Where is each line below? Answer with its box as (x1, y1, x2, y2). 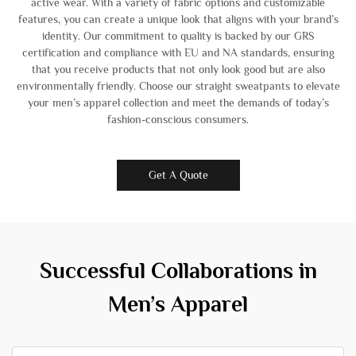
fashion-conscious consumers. (107, 113, 249, 126)
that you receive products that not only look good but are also (31, 63, 325, 75)
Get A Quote (148, 168, 208, 181)
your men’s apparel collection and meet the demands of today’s (27, 96, 329, 109)
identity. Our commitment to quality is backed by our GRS (42, 29, 314, 42)
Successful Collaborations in (39, 258, 317, 283)
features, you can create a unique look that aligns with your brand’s (17, 13, 339, 25)
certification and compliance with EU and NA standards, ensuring (21, 46, 335, 59)
